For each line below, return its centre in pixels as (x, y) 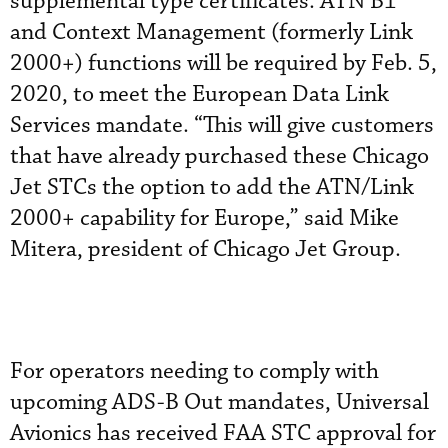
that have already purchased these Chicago (219, 156)
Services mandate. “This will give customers (222, 125)
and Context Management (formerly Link (211, 32)
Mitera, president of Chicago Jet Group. (205, 249)
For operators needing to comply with (194, 371)
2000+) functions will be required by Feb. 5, (223, 63)
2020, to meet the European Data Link (199, 94)
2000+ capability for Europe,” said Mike (204, 218)
